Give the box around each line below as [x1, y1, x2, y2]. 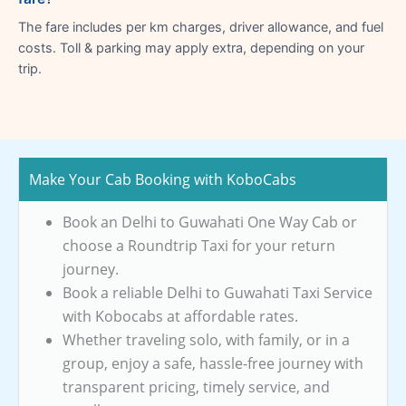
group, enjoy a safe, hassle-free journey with [63, 353, 363, 373]
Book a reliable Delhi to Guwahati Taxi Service [63, 282, 372, 303]
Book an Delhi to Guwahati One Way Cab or [63, 211, 357, 232]
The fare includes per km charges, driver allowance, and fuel [18, 18, 383, 35]
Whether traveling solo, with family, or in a [63, 329, 350, 350]
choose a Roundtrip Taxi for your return [63, 235, 335, 256]
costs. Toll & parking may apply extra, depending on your [18, 39, 364, 56]
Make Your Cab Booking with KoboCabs [29, 169, 296, 189]
